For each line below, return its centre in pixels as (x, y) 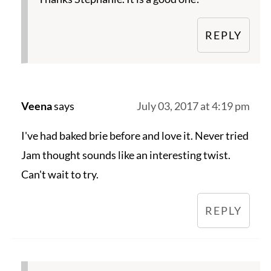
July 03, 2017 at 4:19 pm (194, 106)
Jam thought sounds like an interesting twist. (126, 155)
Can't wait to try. (60, 175)
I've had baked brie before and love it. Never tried (135, 136)
